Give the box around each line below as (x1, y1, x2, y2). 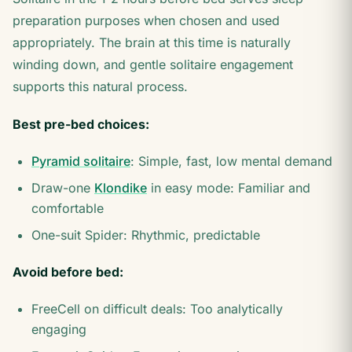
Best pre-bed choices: (13, 116, 149, 132)
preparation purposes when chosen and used (13, 13, 280, 28)
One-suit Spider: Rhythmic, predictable (31, 227, 260, 243)
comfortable (31, 200, 104, 216)
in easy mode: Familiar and (147, 180, 310, 196)
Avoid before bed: (13, 264, 123, 280)
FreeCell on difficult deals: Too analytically (31, 301, 283, 317)
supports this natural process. (13, 79, 188, 94)
